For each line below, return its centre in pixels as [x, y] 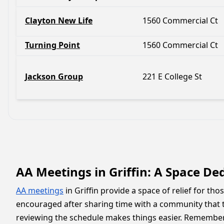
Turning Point [52, 45]
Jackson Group [54, 76]
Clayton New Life [59, 20]
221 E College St [172, 76]
